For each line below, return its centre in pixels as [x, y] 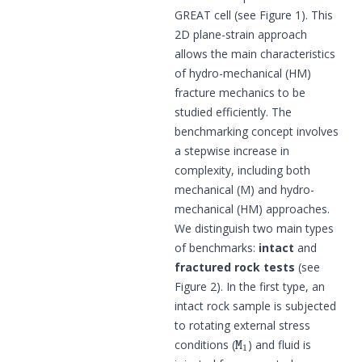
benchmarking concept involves [257, 131]
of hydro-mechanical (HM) [243, 73]
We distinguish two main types [254, 228]
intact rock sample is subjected [255, 305]
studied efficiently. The [233, 112]
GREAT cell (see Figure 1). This [254, 15]
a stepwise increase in [232, 150]
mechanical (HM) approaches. [252, 208]
